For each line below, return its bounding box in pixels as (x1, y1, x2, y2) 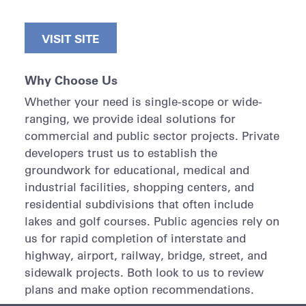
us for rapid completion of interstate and (24, 231, 246, 246)
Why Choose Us (24, 72, 117, 89)
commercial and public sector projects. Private (24, 128, 279, 143)
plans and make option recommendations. (24, 282, 254, 297)
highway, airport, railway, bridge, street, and (24, 248, 267, 263)
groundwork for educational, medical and (24, 163, 249, 178)
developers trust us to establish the (24, 145, 217, 161)
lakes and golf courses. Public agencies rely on (24, 214, 279, 229)
